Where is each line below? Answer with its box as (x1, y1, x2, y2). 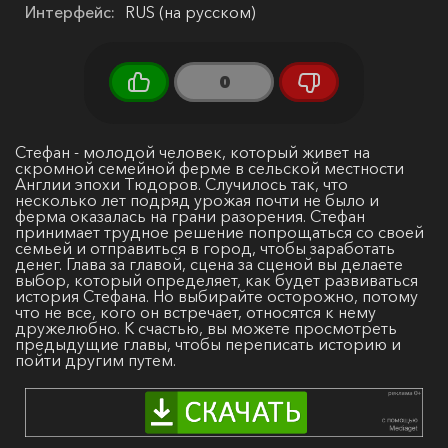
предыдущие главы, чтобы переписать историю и (15, 333, 401, 354)
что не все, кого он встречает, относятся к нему (15, 301, 376, 322)
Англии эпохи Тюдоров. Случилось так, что (15, 173, 348, 194)
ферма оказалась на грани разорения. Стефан (15, 205, 365, 226)
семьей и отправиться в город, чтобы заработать (15, 237, 395, 258)
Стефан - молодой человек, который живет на (15, 141, 370, 162)
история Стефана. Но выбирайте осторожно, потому (15, 285, 418, 306)
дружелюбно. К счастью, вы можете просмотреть (15, 317, 397, 338)
